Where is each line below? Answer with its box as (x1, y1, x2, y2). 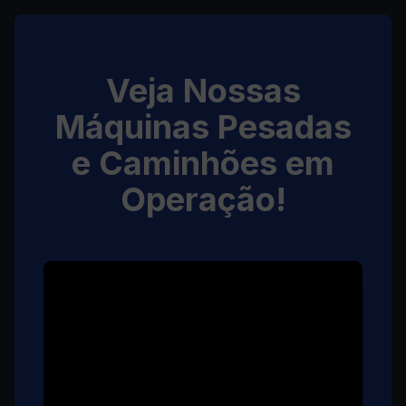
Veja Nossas (105, 71, 301, 111)
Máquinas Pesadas (54, 107, 352, 147)
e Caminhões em (72, 143, 334, 183)
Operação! (120, 179, 286, 219)
